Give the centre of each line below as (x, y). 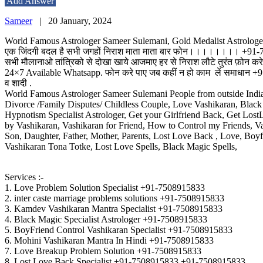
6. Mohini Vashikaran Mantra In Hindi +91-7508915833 (109, 241)
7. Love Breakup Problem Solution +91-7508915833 (103, 251)
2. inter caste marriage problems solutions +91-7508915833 (114, 198)
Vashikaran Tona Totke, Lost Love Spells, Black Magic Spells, (121, 147)
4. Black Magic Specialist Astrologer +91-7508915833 (106, 220)
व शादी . (18, 83)
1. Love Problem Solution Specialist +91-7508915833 (105, 188)
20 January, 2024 (80, 21)
